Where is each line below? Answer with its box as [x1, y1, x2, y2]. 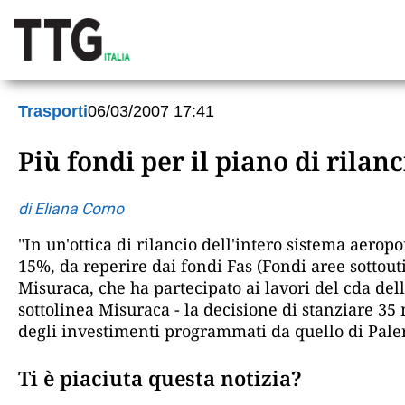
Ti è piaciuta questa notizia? [18, 363, 302, 392]
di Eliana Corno [18, 199, 124, 218]
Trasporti [18, 102, 88, 120]
